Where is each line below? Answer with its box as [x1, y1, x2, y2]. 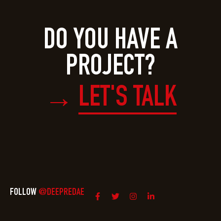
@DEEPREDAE [38, 188, 84, 198]
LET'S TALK [78, 85, 177, 114]
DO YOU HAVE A [43, 28, 178, 57]
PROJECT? [66, 54, 155, 83]
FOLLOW [10, 188, 38, 198]
